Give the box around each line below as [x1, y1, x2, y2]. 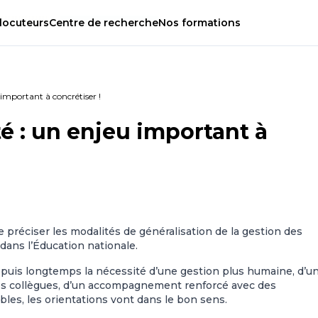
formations [179, 16, 241, 30]
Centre [49, 16, 87, 30]
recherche [101, 16, 158, 30]
